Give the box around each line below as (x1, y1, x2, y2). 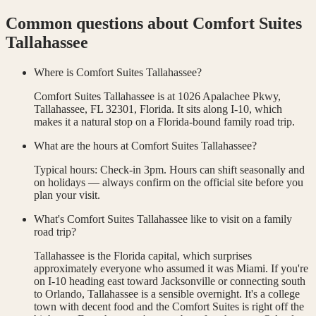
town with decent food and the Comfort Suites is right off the (34, 300, 304, 312)
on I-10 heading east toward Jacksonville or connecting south (34, 274, 305, 287)
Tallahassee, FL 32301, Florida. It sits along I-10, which (34, 102, 282, 115)
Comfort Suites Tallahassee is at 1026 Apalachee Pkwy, (34, 90, 281, 102)
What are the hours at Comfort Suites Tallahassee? (34, 139, 257, 152)
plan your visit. (34, 188, 100, 201)
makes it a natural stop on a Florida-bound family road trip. (34, 115, 295, 128)
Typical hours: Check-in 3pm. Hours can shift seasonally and (34, 163, 305, 176)
